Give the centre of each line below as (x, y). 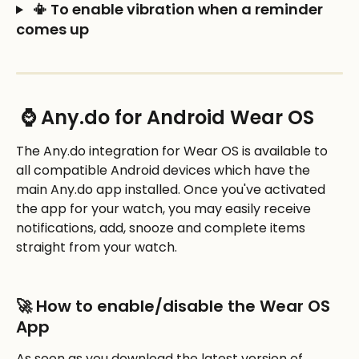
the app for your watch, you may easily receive (165, 208)
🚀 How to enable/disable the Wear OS (175, 307)
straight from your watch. (98, 247)
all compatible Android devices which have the (165, 170)
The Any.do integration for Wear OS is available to (173, 151)
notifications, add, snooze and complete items (162, 228)
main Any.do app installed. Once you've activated (172, 189)
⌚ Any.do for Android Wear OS (167, 117)
